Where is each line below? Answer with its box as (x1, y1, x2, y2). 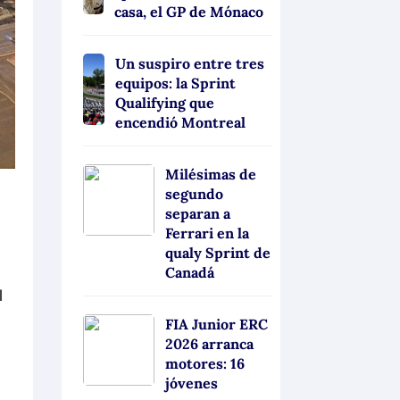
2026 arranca (164, 335, 254, 354)
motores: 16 (164, 354, 245, 373)
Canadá (164, 263, 214, 282)
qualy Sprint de (164, 244, 271, 262)
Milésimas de (164, 165, 256, 184)
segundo (164, 185, 223, 204)
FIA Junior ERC (164, 315, 268, 334)
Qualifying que (115, 94, 215, 112)
